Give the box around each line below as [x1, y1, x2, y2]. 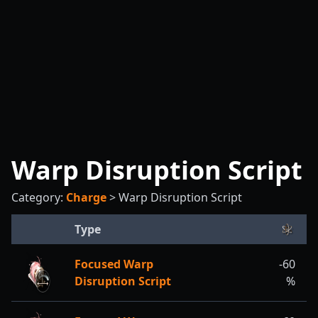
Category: [11, 190, 66, 205]
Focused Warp [75, 256, 153, 272]
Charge [66, 190, 106, 205]
